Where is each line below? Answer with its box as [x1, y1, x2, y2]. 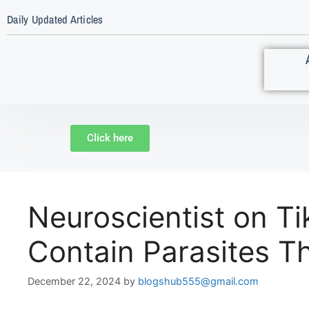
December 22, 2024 [28, 275, 121, 288]
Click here [87, 132, 133, 144]
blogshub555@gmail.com [138, 275, 259, 288]
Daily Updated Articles [7, 11, 103, 27]
